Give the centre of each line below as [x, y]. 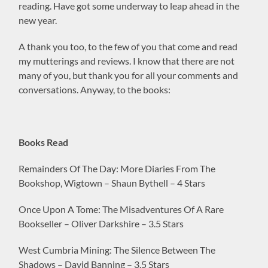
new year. [38, 20]
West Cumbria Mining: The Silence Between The [117, 249]
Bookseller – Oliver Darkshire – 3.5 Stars [101, 223]
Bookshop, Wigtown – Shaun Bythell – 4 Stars [112, 182]
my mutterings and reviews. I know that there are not [127, 60]
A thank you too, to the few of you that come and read [128, 46]
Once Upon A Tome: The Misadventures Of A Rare [121, 209]
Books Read [44, 142]
